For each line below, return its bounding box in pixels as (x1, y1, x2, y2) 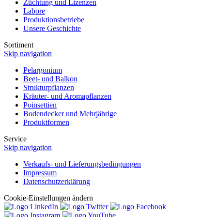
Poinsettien (23, 100, 57, 109)
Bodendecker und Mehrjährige (23, 109, 117, 118)
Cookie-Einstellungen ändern (4, 193, 93, 202)
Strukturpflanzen (23, 83, 74, 92)
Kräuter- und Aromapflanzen (23, 92, 111, 100)
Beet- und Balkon (23, 74, 77, 83)
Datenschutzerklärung (23, 177, 90, 186)
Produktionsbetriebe (23, 15, 84, 24)
